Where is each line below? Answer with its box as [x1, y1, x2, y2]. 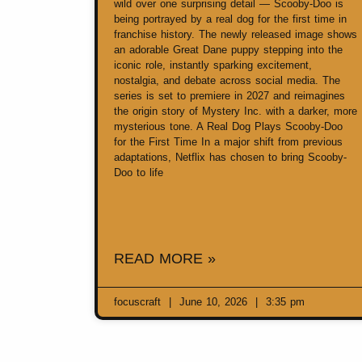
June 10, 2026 [175, 296, 251, 309]
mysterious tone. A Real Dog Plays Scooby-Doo [114, 120, 343, 133]
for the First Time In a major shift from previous [114, 136, 343, 149]
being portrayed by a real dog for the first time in [114, 13, 347, 26]
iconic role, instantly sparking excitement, [114, 59, 312, 72]
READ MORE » [114, 250, 216, 267]
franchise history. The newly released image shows [114, 28, 357, 41]
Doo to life [114, 166, 163, 179]
